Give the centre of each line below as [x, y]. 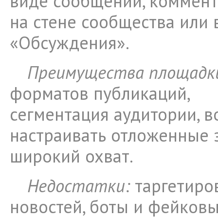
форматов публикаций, [100, 93]
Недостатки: [79, 186]
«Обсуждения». [70, 43]
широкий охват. [73, 156]
